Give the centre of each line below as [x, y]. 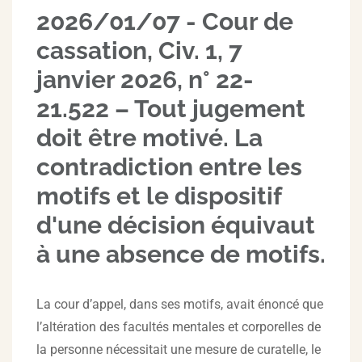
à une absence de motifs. [181, 254]
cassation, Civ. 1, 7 [139, 51]
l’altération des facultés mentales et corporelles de [179, 327]
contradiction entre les [169, 167]
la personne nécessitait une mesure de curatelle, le [179, 349]
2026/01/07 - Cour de [165, 21]
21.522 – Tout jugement [171, 109]
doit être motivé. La [149, 138]
